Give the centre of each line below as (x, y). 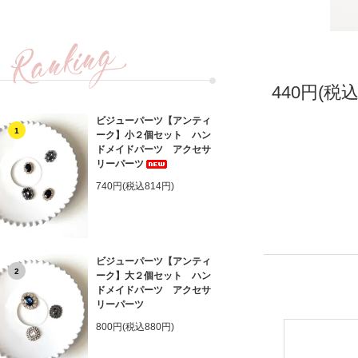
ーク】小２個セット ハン (153, 135)
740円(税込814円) (135, 186)
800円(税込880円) (135, 326)
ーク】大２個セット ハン (153, 275)
